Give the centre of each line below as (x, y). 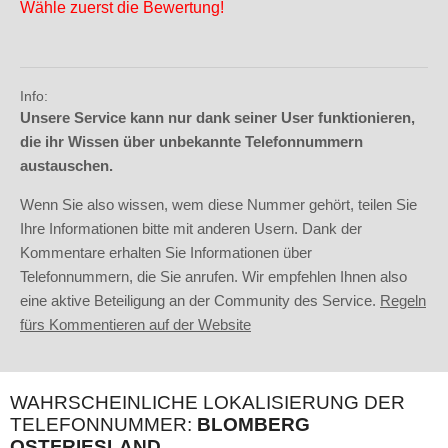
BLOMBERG (253, 425)
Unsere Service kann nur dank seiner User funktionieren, (217, 118)
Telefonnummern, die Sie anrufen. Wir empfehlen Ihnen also (213, 277)
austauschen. (66, 166)
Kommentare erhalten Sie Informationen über (166, 253)
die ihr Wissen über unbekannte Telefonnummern (191, 142)
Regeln (403, 301)
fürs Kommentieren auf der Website (135, 325)
